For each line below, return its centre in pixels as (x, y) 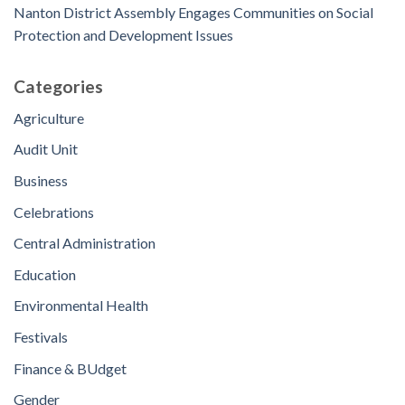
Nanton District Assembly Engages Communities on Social (193, 12)
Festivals (41, 336)
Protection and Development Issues (123, 34)
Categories (58, 87)
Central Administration (85, 243)
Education (45, 274)
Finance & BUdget (70, 368)
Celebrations (54, 212)
